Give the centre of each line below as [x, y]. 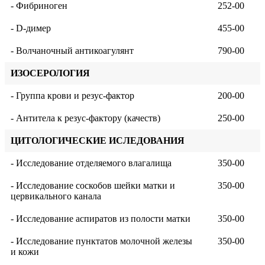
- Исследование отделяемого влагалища [91, 163]
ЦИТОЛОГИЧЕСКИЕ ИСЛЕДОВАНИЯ [98, 141]
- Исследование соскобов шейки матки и [93, 186]
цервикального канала [56, 196]
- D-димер [31, 28]
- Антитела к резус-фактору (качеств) [85, 118]
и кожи [25, 252]
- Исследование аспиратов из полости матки [101, 219]
